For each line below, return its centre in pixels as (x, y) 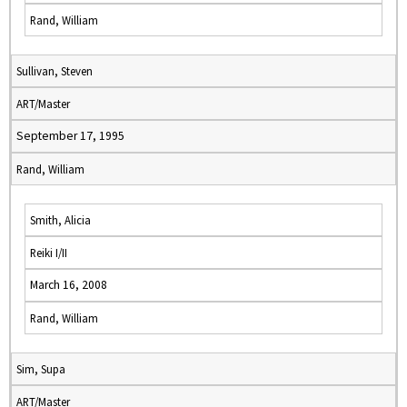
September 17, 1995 (70, 136)
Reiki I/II (49, 253)
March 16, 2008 (69, 285)
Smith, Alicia (60, 220)
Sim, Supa (41, 369)
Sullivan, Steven (55, 71)
